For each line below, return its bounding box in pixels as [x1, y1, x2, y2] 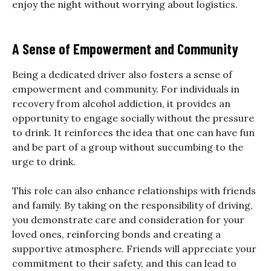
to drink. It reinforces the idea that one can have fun [12, 126, 255, 139]
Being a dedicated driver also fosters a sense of [12, 68, 232, 80]
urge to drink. [12, 155, 76, 168]
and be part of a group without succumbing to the [12, 140, 243, 153]
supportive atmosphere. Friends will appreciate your [12, 242, 256, 255]
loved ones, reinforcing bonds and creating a [12, 227, 221, 240]
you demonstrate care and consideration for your [12, 213, 244, 226]
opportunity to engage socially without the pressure [12, 111, 254, 124]
